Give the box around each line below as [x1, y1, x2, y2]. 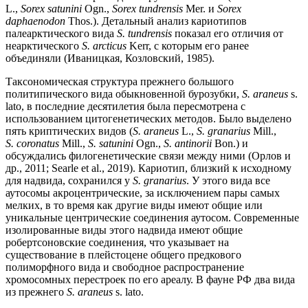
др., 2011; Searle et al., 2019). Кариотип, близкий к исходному [5, 162, 291, 175]
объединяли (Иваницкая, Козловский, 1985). [5, 52, 214, 65]
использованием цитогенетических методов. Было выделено [5, 113, 291, 125]
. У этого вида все [186, 175, 270, 187]
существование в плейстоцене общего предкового [5, 249, 241, 261]
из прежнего [5, 286, 67, 298]
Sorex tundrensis [112, 3, 183, 15]
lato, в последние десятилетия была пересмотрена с [5, 100, 245, 113]
